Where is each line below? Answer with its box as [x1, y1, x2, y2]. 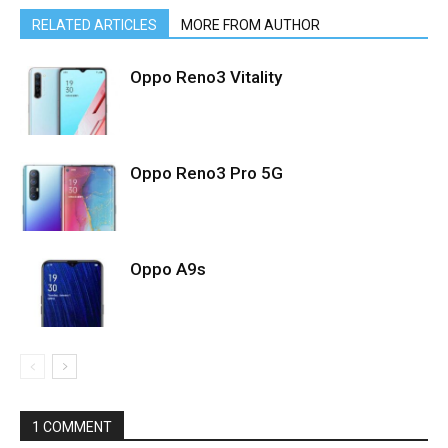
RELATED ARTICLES [32, 17, 157, 33]
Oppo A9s [130, 259, 206, 279]
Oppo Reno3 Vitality [130, 67, 282, 87]
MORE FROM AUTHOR [181, 17, 320, 33]
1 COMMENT [32, 419, 112, 435]
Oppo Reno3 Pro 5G [130, 163, 283, 183]
